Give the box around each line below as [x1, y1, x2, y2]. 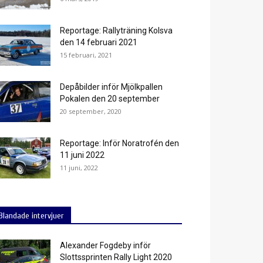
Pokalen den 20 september [60, 94, 160, 103]
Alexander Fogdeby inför [60, 241, 151, 250]
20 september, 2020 [60, 107, 122, 116]
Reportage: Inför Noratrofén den [60, 139, 179, 148]
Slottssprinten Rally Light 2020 [60, 252, 172, 262]
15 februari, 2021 [60, 50, 112, 59]
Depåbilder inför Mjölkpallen [60, 82, 163, 92]
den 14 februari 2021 [60, 38, 137, 47]
